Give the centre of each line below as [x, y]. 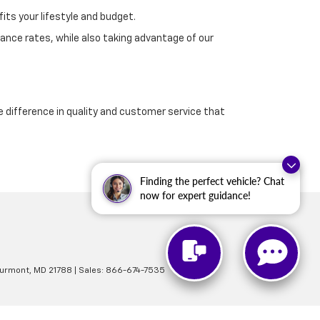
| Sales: [89, 271]
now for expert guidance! [195, 195]
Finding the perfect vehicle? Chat [212, 181]
